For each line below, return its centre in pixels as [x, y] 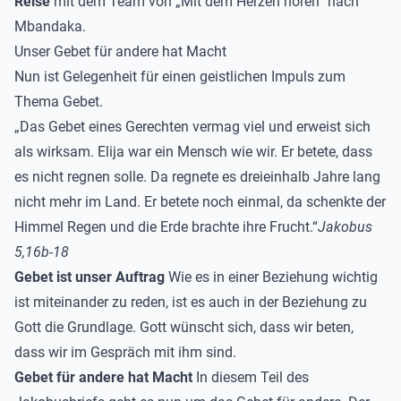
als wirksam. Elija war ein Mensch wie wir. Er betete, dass [193, 152]
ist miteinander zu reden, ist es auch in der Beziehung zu [191, 302]
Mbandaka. [50, 26]
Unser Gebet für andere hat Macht [120, 51]
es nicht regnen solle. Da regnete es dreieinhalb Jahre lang [197, 177]
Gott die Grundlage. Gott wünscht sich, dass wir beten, [184, 327]
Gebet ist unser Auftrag [90, 277]
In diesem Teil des [251, 377]
